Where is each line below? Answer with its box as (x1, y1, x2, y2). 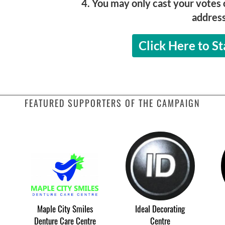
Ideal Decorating (135, 202, 185, 215)
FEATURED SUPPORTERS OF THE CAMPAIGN (25, 96, 200, 109)
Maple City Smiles (37, 202, 93, 215)
